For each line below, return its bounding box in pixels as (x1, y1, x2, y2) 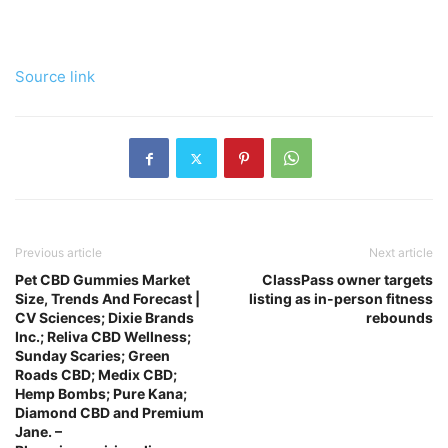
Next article (369, 245, 433, 261)
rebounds (366, 309, 433, 327)
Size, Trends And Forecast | (15, 290, 200, 308)
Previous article (15, 245, 102, 261)
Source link (15, 67, 95, 87)
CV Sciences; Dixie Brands (15, 309, 194, 327)
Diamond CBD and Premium (15, 404, 204, 422)
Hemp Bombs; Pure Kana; (15, 385, 187, 403)
